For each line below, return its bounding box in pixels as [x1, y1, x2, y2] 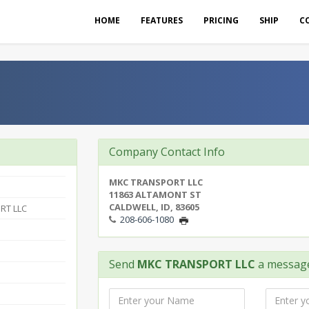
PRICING [203, 14, 239, 26]
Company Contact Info [108, 144, 225, 159]
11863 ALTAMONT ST [108, 188, 201, 201]
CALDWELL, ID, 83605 [108, 201, 199, 213]
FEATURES [141, 14, 183, 26]
